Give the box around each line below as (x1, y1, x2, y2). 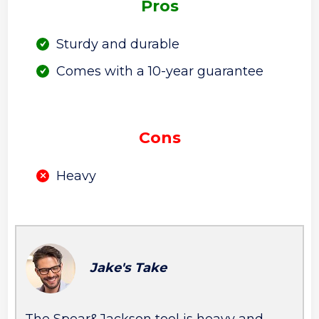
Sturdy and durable (56, 36, 180, 53)
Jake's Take (90, 260, 167, 276)
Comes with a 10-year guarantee (56, 63, 264, 80)
